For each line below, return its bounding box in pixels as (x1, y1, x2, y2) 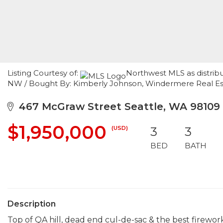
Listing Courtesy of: (7, 68, 80, 78)
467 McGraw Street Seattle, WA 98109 (13, 101, 220, 112)
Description (7, 199, 56, 209)
